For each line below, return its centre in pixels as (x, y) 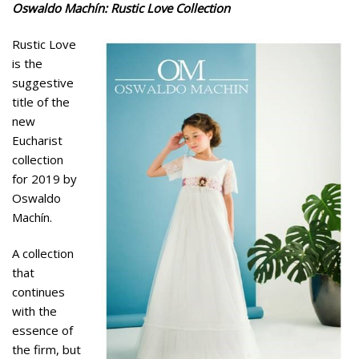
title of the (41, 101)
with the (34, 311)
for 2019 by (44, 178)
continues (38, 292)
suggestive (43, 82)
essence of (42, 331)
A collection (43, 254)
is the (27, 63)
